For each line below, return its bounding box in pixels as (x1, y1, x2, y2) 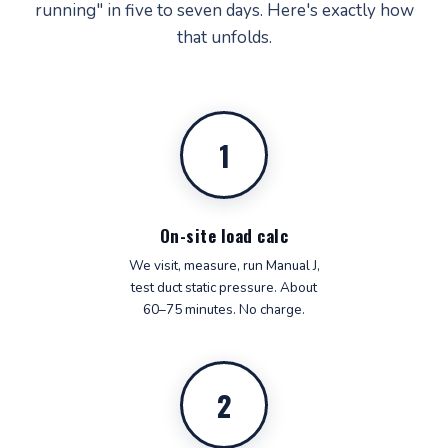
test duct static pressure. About (131, 278, 317, 297)
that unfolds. (176, 26, 272, 49)
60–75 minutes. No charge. (143, 300, 305, 319)
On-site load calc (159, 223, 289, 248)
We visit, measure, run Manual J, (128, 256, 320, 275)
